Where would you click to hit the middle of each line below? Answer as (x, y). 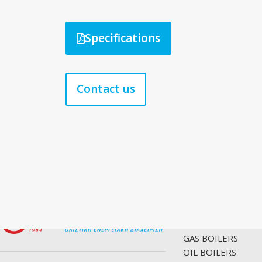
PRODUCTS (208, 213)
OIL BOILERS (209, 252)
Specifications (123, 38)
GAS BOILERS (210, 238)
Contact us (106, 89)
